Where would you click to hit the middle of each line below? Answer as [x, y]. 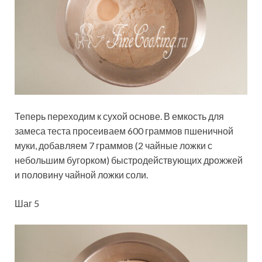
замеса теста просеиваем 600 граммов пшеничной [124, 131]
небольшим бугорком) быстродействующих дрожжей [129, 160]
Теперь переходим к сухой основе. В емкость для [119, 116]
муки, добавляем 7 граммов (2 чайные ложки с [113, 146]
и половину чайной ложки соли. [81, 175]
